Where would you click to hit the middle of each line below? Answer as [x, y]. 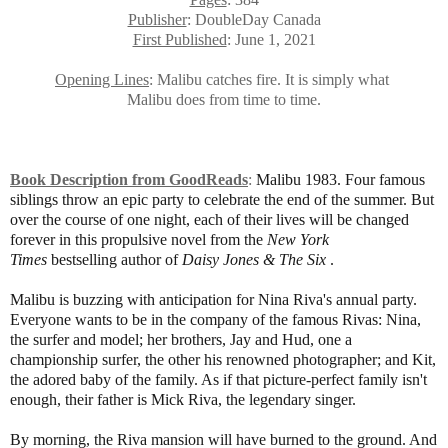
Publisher [157, 19]
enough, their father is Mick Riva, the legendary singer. [183, 399]
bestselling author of [114, 259]
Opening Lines [102, 79]
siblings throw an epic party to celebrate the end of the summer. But [222, 199]
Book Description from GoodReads [129, 179]
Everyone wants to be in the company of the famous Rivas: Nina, [215, 319]
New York [298, 239]
